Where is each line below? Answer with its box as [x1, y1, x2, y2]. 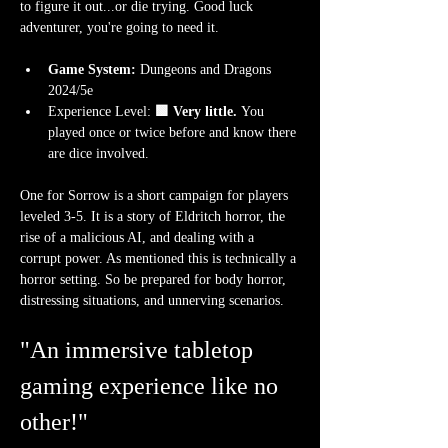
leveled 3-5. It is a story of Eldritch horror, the [20, 209, 289, 225]
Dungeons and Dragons [136, 62, 275, 78]
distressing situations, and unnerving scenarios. [20, 293, 284, 309]
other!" [20, 409, 88, 436]
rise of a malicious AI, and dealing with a [20, 230, 258, 246]
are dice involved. [48, 146, 157, 162]
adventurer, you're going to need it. [20, 20, 219, 36]
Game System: [48, 62, 136, 78]
